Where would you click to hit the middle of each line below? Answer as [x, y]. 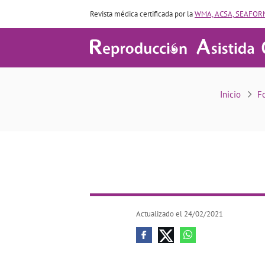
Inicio [230, 94]
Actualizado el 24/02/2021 [180, 214]
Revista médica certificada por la [142, 14]
